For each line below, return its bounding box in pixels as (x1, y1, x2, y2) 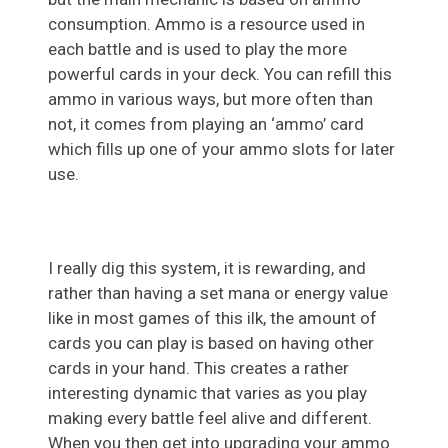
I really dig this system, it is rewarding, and (48, 257, 366, 278)
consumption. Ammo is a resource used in (48, 13, 365, 34)
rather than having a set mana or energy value (48, 282, 388, 303)
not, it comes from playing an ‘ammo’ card (48, 113, 364, 134)
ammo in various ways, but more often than (48, 88, 373, 109)
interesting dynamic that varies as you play (48, 382, 367, 403)
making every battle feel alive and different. (48, 407, 372, 428)
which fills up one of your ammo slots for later (48, 138, 395, 159)
